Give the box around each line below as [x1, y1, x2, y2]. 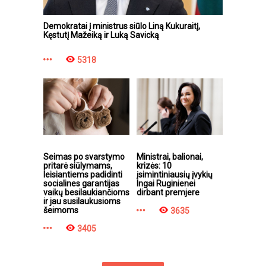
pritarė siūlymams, [43, 160, 112, 170]
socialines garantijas [43, 178, 119, 188]
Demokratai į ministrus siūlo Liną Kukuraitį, [43, 21, 200, 31]
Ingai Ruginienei [137, 178, 195, 188]
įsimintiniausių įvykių [137, 169, 213, 179]
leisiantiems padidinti [43, 169, 122, 179]
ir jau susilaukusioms [43, 196, 121, 206]
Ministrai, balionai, [137, 151, 203, 161]
